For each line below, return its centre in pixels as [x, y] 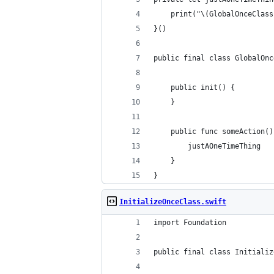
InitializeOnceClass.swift [173, 202]
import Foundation [190, 223]
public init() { [194, 87]
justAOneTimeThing [207, 146]
